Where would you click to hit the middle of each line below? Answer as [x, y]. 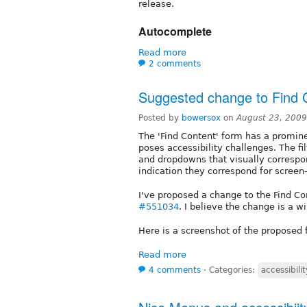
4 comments [175, 270]
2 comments [175, 64]
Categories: [233, 270]
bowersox [201, 118]
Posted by [160, 118]
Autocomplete [175, 32]
